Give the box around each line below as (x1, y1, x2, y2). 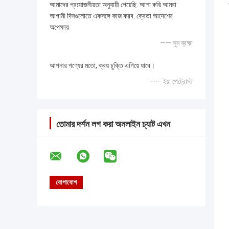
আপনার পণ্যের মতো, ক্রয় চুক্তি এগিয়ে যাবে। (50, 61, 155, 70)
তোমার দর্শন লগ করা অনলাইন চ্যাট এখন (56, 119, 170, 130)
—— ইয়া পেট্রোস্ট (150, 77, 193, 86)
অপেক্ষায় (50, 23, 69, 32)
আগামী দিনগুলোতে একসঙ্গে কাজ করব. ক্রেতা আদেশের (50, 12, 173, 20)
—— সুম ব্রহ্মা (160, 39, 193, 48)
